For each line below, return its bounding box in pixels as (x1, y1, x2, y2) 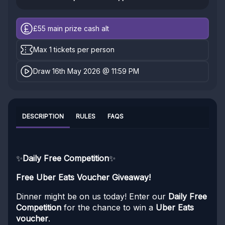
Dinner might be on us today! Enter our (16, 191, 168, 201)
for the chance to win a (61, 202, 156, 212)
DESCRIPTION (22, 112, 64, 120)
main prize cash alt (46, 24, 109, 33)
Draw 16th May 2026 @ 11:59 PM (33, 67, 140, 76)
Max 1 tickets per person (33, 45, 115, 54)
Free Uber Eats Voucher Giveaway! (16, 172, 151, 182)
